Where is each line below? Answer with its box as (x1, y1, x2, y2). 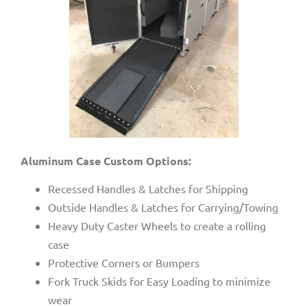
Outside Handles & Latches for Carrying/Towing (48, 200, 278, 214)
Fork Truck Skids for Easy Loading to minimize (48, 274, 271, 288)
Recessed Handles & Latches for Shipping (48, 182, 248, 196)
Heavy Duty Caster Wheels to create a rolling (48, 219, 266, 233)
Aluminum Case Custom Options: (21, 153, 191, 168)
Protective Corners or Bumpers (48, 256, 199, 270)
